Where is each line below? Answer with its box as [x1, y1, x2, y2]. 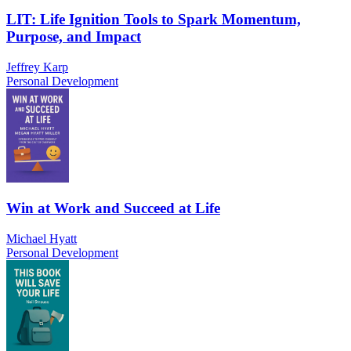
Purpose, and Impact [6, 27, 141, 45]
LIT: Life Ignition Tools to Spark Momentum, [6, 10, 301, 27]
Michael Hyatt [6, 232, 77, 246]
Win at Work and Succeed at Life [6, 200, 220, 217]
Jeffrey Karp [6, 60, 68, 74]
